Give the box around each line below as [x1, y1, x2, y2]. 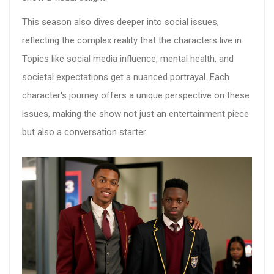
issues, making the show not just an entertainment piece [22, 108, 249, 120]
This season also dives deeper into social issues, [22, 17, 219, 28]
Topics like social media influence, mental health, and [22, 53, 234, 65]
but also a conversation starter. [22, 127, 147, 138]
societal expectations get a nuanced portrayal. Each [22, 72, 229, 83]
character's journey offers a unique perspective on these [22, 90, 250, 102]
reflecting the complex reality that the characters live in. [22, 35, 243, 46]
